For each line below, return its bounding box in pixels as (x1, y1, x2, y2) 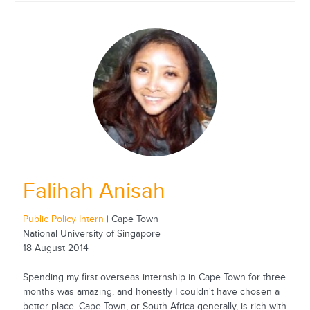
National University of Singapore (22, 228, 161, 240)
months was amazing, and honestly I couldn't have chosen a (22, 286, 280, 298)
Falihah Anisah (22, 179, 165, 205)
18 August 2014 (22, 243, 89, 255)
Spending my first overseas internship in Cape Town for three (22, 272, 286, 284)
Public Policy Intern (22, 214, 107, 226)
